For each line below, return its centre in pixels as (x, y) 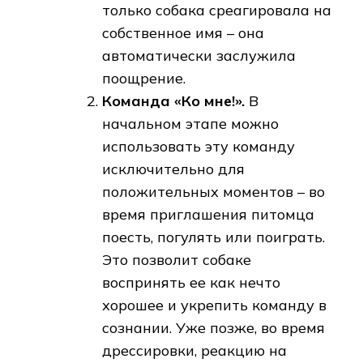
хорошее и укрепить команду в (214, 305)
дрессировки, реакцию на (194, 351)
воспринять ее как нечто (191, 283)
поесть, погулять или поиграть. (214, 237)
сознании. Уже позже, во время (214, 328)
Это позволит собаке (177, 260)
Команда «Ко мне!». (173, 101)
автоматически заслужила (199, 56)
